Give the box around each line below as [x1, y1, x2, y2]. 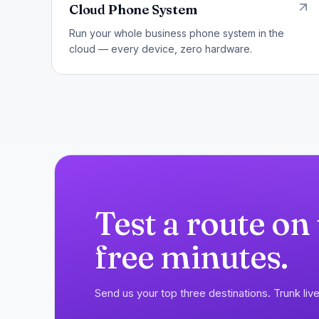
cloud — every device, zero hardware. [69, 42, 252, 55]
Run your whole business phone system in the [69, 26, 284, 39]
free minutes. [95, 236, 288, 277]
